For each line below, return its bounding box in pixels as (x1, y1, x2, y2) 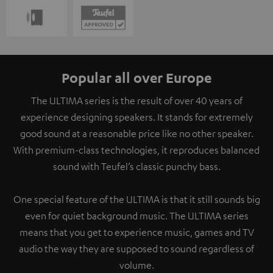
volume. (119, 258, 154, 271)
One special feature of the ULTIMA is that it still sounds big (13, 193, 260, 205)
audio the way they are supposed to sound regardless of (19, 242, 254, 255)
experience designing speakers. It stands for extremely (20, 110, 253, 123)
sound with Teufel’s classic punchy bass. (52, 160, 221, 172)
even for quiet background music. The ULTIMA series (24, 209, 249, 222)
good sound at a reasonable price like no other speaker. (19, 127, 253, 140)
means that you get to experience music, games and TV (19, 225, 254, 238)
